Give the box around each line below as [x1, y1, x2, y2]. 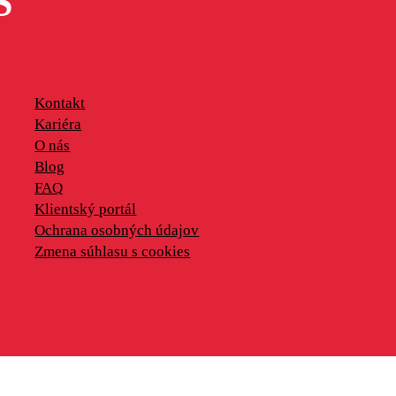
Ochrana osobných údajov [34, 221, 200, 240]
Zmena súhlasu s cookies [34, 242, 191, 261]
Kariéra [34, 115, 82, 133]
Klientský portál [34, 200, 137, 218]
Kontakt [34, 94, 86, 112]
